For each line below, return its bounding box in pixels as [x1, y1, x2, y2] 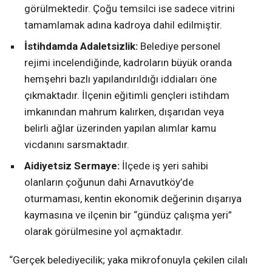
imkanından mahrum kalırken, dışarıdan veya [24, 106, 224, 118]
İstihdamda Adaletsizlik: [24, 40, 138, 53]
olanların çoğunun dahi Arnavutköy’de [24, 176, 194, 189]
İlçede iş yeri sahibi [120, 160, 208, 172]
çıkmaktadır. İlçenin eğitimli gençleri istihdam [24, 89, 229, 102]
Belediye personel [138, 40, 220, 53]
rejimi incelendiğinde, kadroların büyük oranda [24, 56, 232, 69]
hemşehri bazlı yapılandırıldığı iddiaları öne [24, 73, 217, 86]
